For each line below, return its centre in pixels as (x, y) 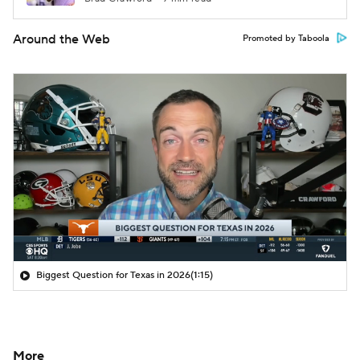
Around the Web (61, 39)
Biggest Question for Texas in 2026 (113, 275)
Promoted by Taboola (286, 39)
